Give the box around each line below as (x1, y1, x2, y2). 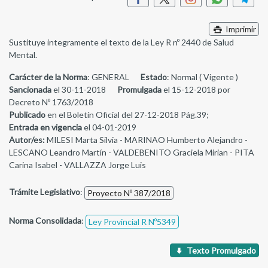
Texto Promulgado (185, 245, 256, 256)
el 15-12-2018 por (162, 84, 230, 95)
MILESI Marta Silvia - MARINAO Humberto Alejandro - (45, 135, 248, 145)
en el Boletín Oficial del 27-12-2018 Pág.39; (45, 109, 209, 120)
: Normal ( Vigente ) (167, 72, 238, 83)
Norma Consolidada (9, 215, 81, 226)
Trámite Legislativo (9, 187, 80, 197)
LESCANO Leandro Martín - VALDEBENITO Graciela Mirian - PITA (9, 147, 254, 158)
